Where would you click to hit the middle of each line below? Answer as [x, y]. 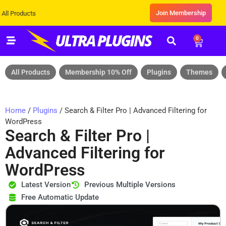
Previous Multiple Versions [130, 185]
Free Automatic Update [60, 197]
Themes [199, 72]
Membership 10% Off [98, 72]
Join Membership [181, 13]
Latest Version [46, 185]
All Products [31, 72]
